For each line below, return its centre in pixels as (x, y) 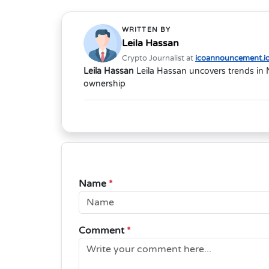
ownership (104, 84)
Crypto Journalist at (159, 59)
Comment (103, 231)
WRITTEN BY (146, 30)
